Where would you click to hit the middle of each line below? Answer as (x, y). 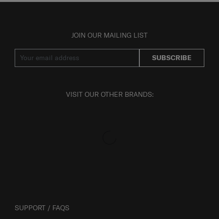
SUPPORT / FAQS (42, 208)
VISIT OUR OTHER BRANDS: (109, 94)
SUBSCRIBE (172, 58)
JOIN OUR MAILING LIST (109, 35)
